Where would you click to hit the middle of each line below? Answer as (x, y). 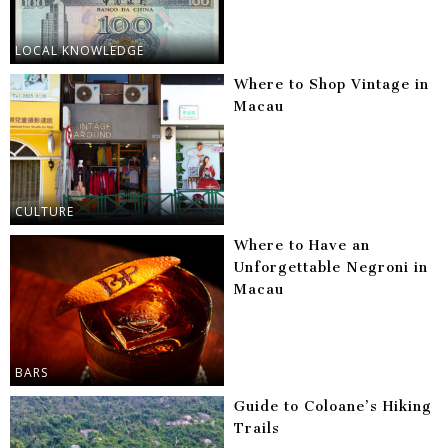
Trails (257, 429)
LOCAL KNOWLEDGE (79, 51)
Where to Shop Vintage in (331, 85)
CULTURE (44, 212)
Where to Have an (302, 246)
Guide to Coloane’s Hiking (333, 407)
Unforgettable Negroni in (331, 268)
